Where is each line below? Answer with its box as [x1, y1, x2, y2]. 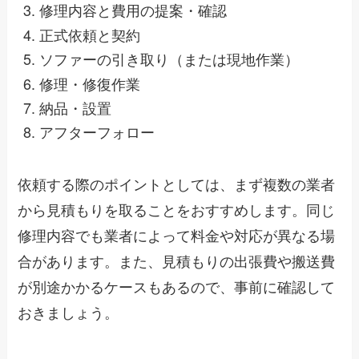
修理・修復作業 [39, 72, 141, 94]
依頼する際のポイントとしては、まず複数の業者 [18, 173, 336, 195]
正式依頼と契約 [39, 23, 141, 45]
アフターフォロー [39, 121, 155, 143]
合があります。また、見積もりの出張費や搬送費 [18, 250, 336, 272]
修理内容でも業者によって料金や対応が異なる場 [18, 224, 336, 246]
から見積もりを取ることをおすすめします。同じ [18, 199, 336, 220]
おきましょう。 [18, 301, 119, 323]
